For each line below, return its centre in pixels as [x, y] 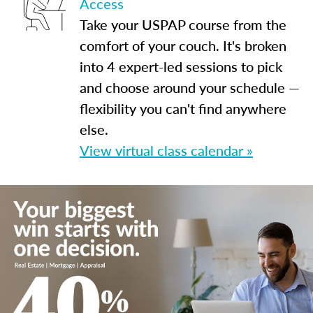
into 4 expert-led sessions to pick [181, 66]
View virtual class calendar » [166, 150]
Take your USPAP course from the [183, 24]
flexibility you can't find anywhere [183, 108]
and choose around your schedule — [190, 87]
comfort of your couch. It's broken [183, 45]
